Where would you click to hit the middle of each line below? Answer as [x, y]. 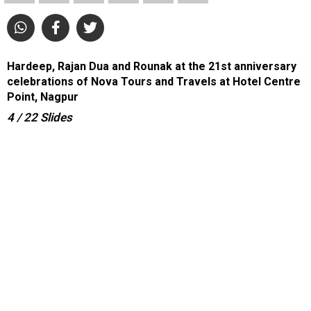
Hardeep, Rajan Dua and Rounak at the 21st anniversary [152, 66]
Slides [56, 117]
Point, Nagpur [43, 97]
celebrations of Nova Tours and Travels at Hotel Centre [154, 82]
